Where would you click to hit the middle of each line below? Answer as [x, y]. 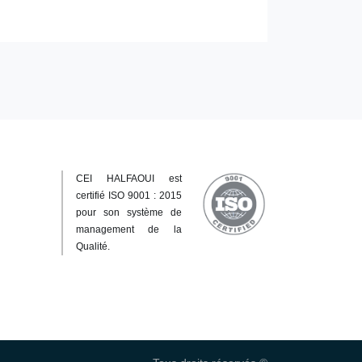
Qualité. [93, 246]
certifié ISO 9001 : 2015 [129, 195]
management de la [129, 229]
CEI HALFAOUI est [129, 178]
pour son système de [129, 212]
